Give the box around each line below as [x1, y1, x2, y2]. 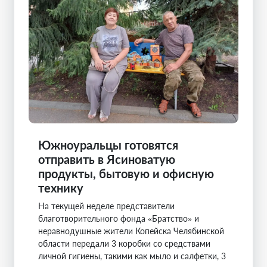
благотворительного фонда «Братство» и [38, 213, 199, 223]
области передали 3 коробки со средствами [38, 238, 210, 249]
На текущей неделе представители [38, 200, 175, 211]
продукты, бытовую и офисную [38, 166, 214, 181]
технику [38, 180, 83, 195]
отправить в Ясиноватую [38, 151, 175, 166]
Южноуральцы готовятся [38, 137, 178, 152]
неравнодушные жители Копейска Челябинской [38, 225, 224, 236]
